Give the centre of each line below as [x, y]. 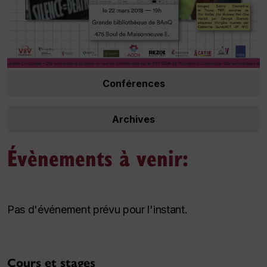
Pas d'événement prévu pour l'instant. [97, 209]
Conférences [133, 83]
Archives [133, 119]
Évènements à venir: [98, 157]
